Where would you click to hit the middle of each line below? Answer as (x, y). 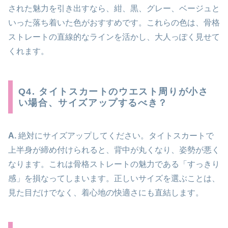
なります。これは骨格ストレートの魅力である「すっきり (114, 164)
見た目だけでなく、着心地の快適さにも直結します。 (106, 192)
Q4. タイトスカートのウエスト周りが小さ (113, 91)
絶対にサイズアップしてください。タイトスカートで (115, 135)
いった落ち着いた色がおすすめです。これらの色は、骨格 (114, 22)
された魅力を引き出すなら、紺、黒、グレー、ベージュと (114, 8)
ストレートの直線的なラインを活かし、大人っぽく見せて (114, 37)
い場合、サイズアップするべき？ (93, 103)
